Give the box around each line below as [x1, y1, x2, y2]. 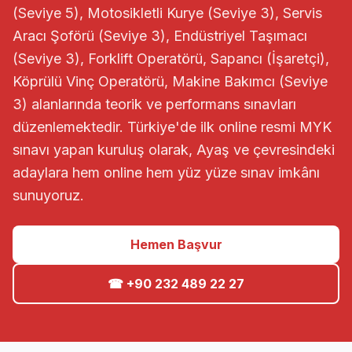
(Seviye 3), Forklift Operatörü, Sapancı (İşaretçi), [13, 50, 329, 67]
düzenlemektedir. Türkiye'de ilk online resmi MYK [13, 119, 332, 135]
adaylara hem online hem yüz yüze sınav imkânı [13, 164, 320, 181]
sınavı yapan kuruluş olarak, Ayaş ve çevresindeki [13, 141, 335, 158]
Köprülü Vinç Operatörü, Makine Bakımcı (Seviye [13, 73, 328, 90]
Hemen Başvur [130, 236, 222, 252]
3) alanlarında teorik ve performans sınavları [13, 96, 296, 112]
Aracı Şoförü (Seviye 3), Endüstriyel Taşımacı [13, 27, 307, 44]
